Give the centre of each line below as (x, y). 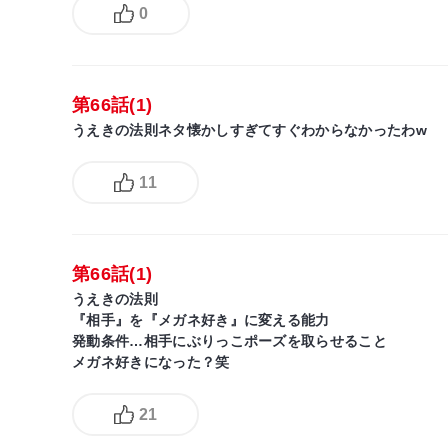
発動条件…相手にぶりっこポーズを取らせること (230, 341)
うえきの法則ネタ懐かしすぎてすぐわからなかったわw (249, 130)
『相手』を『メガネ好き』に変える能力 (201, 320)
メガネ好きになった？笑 (151, 362)
